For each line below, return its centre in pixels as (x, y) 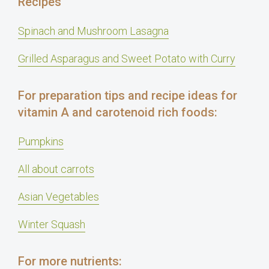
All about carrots (56, 169)
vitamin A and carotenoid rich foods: (118, 112)
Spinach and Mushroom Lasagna (93, 31)
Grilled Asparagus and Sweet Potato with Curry (127, 58)
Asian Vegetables (59, 196)
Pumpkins (41, 141)
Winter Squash (52, 224)
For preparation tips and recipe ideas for (128, 95)
